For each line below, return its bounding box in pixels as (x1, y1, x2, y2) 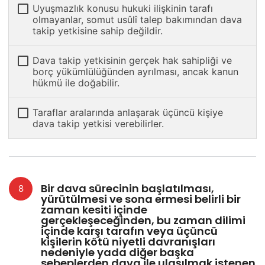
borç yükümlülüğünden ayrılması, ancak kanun (33, 66, 238, 78)
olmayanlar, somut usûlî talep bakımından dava (33, 14, 242, 26)
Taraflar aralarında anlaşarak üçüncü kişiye (33, 106, 223, 119)
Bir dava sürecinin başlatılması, (41, 181, 214, 196)
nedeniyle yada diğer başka (41, 245, 194, 260)
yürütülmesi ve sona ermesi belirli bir (41, 192, 241, 207)
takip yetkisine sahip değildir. (33, 25, 163, 37)
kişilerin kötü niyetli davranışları (41, 234, 215, 250)
